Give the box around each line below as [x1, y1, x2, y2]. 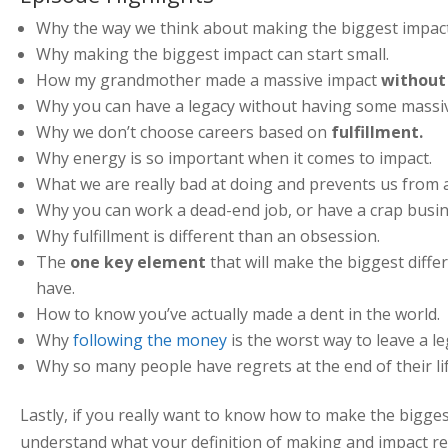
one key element [65, 250, 206, 273]
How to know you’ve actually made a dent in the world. [35, 302, 440, 325]
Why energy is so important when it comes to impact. [35, 146, 432, 169]
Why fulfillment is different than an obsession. [35, 224, 380, 247]
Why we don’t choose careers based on [35, 120, 331, 143]
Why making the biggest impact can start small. [35, 42, 389, 65]
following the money [72, 328, 227, 351]
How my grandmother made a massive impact [35, 68, 381, 91]
